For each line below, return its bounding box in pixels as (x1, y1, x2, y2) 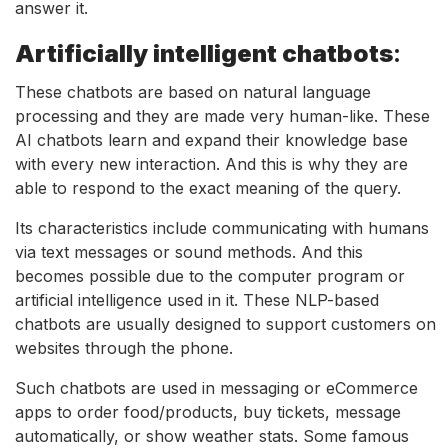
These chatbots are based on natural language (15, 81, 371, 102)
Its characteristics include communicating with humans (15, 217, 429, 238)
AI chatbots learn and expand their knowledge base (15, 129, 408, 150)
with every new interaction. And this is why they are (15, 153, 408, 174)
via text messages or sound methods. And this (15, 241, 363, 262)
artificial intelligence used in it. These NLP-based (15, 289, 379, 310)
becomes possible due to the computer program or (15, 265, 405, 286)
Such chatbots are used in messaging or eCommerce (15, 377, 418, 398)
